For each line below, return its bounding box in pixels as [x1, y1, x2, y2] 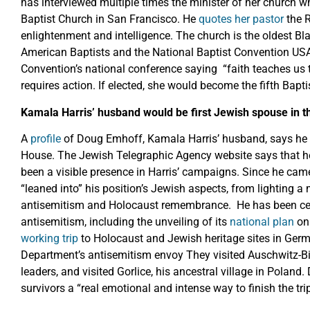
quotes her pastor [199, 12, 284, 26]
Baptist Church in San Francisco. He [21, 12, 199, 26]
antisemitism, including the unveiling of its [21, 215, 230, 229]
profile [30, 132, 61, 146]
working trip [21, 232, 78, 246]
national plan [230, 215, 294, 229]
